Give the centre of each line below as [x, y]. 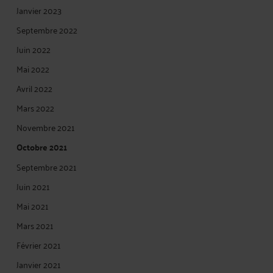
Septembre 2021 [47, 167]
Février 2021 [39, 245]
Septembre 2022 [47, 30]
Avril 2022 [34, 88]
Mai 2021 [33, 206]
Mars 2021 [35, 225]
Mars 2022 [35, 108]
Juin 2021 [33, 186]
